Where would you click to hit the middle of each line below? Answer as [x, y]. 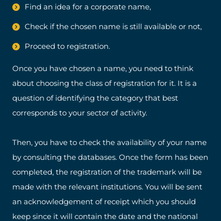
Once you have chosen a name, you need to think [103, 69]
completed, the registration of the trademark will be [107, 172]
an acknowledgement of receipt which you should [104, 202]
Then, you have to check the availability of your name [110, 143]
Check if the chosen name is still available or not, [113, 27]
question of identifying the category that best [95, 98]
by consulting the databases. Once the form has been [110, 157]
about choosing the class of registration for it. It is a [105, 83]
